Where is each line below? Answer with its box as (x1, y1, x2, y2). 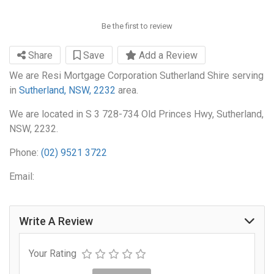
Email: (9, 171, 34, 183)
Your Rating (29, 248, 76, 260)
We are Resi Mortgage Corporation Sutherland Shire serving (9, 70, 264, 82)
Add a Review (136, 50, 198, 62)
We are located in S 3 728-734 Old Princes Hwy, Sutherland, (9, 108, 264, 120)
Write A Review (19, 215, 93, 228)
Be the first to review (101, 21, 172, 31)
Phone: (9, 147, 41, 159)
